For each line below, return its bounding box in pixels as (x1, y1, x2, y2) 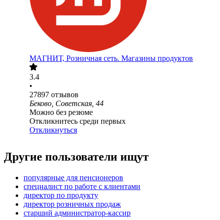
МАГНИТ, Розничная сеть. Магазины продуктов (29, 54, 193, 63)
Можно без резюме (29, 108, 93, 117)
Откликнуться (29, 126, 77, 135)
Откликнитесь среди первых (29, 117, 126, 126)
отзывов (51, 90, 79, 99)
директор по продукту (24, 191, 98, 200)
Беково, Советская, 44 (29, 99, 104, 108)
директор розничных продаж (24, 200, 121, 209)
